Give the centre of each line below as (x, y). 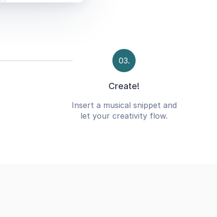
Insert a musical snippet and (124, 105)
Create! (124, 86)
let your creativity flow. (124, 116)
